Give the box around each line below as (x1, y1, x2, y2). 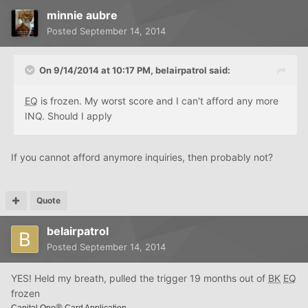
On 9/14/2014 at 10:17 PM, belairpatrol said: (39, 64, 230, 76)
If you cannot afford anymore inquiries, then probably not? (11, 151, 273, 163)
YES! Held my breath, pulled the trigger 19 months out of (11, 272, 268, 284)
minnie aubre (47, 8, 118, 22)
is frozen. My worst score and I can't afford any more (38, 94, 278, 107)
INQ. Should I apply (25, 109, 112, 122)
